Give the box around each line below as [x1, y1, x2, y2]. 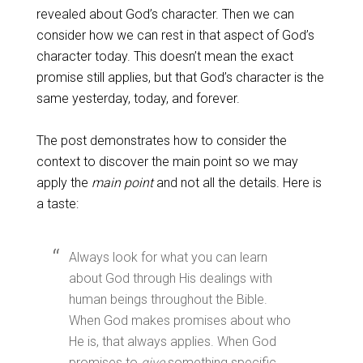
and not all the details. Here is [156, 175, 322, 190]
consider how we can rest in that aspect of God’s [36, 28, 314, 43]
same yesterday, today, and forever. [36, 91, 240, 106]
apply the [36, 175, 92, 190]
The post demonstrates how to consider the [36, 133, 287, 148]
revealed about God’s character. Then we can [36, 6, 294, 22]
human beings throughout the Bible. [68, 292, 267, 307]
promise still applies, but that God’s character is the [36, 70, 324, 85]
